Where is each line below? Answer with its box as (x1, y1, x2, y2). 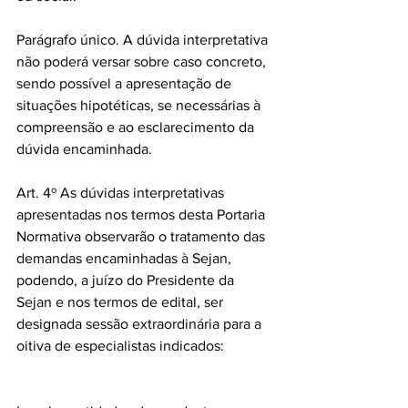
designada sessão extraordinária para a (16, 316, 265, 331)
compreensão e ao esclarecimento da (16, 119, 258, 135)
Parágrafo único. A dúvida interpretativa (16, 32, 271, 47)
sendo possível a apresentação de (16, 76, 235, 91)
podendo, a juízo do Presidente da (16, 272, 238, 288)
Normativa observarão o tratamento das (16, 229, 269, 244)
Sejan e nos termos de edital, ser (16, 294, 227, 310)
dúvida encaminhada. (16, 141, 152, 157)
